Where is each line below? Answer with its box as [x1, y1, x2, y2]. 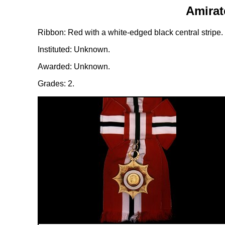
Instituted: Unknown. [37, 45, 110, 54]
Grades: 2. [37, 79, 74, 88]
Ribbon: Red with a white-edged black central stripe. [37, 28, 223, 37]
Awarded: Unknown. [37, 62, 110, 71]
